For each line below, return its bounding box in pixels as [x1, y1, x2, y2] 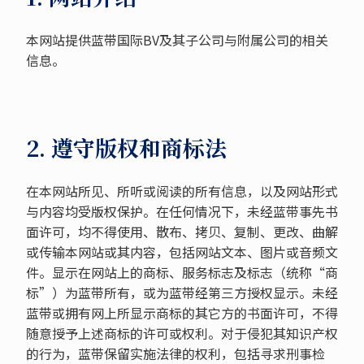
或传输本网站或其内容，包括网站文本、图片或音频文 [25, 242, 338, 262]
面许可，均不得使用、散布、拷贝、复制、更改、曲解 [25, 222, 338, 241]
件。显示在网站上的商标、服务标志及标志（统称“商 [25, 262, 338, 282]
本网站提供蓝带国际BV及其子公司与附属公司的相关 [25, 30, 328, 50]
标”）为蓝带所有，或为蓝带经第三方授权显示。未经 [25, 283, 338, 302]
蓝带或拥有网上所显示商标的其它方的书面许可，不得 [25, 303, 338, 323]
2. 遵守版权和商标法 [25, 132, 227, 163]
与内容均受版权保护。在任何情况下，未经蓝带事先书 [25, 201, 338, 221]
